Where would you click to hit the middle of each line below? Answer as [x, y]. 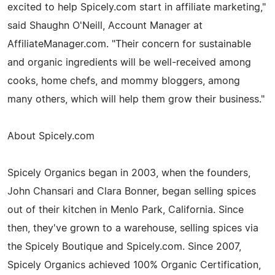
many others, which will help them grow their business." [136, 99]
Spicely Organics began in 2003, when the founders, [129, 173]
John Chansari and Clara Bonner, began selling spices [132, 191]
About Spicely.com [51, 136]
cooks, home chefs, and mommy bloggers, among [124, 81]
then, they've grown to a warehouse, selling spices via [133, 228]
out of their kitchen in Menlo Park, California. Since [126, 210]
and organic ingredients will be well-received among [129, 62]
